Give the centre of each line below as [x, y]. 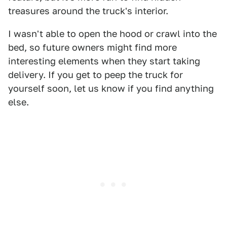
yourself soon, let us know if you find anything [111, 88]
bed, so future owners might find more [92, 47]
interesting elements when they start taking [104, 61]
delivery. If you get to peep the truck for [96, 75]
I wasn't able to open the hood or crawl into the [112, 34]
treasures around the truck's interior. [88, 11]
